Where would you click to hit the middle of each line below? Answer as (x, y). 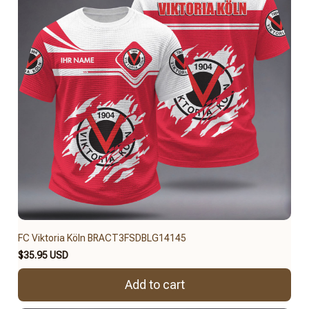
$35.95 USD (43, 255)
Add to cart (154, 285)
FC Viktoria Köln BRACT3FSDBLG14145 (102, 238)
